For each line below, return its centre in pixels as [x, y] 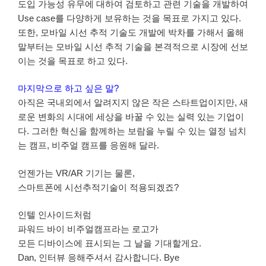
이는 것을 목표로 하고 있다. [73, 61]
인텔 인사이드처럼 [55, 215]
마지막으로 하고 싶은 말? [68, 88]
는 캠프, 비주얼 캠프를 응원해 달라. [88, 145]
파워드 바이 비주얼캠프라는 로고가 [88, 229]
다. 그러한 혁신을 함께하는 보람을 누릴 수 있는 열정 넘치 [132, 131]
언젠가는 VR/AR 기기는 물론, [76, 173]
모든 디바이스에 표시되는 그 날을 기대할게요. [110, 243]
